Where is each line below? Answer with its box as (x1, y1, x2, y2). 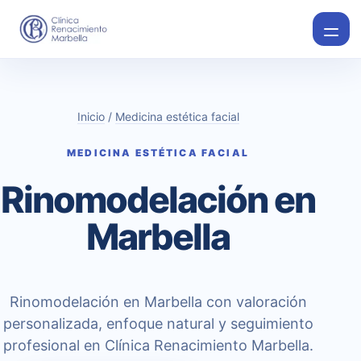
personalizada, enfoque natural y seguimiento (2, 315, 313, 332)
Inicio (77, 110, 105, 123)
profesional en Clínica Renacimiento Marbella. (2, 337, 313, 354)
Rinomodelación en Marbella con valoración (9, 293, 307, 310)
